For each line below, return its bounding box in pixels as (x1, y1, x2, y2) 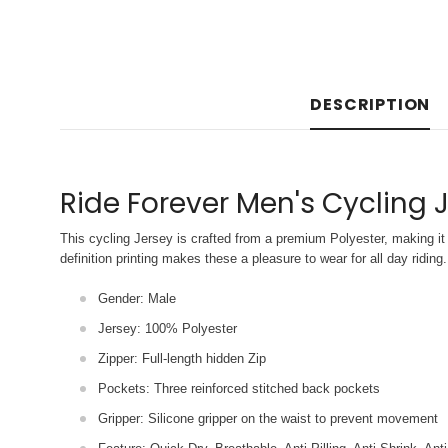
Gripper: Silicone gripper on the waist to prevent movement (98, 411, 438, 426)
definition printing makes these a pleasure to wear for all (60, 251, 387, 266)
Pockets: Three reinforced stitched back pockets (98, 381, 380, 396)
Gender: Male (98, 291, 176, 306)
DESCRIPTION (310, 93, 431, 116)
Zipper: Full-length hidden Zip (98, 351, 266, 366)
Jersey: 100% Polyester (98, 321, 237, 336)
